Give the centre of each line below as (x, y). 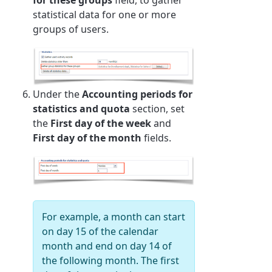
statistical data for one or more (105, 14)
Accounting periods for (138, 94)
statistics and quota (82, 109)
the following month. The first (111, 261)
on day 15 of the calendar (100, 232)
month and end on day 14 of (107, 246)
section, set (158, 109)
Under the (58, 94)
